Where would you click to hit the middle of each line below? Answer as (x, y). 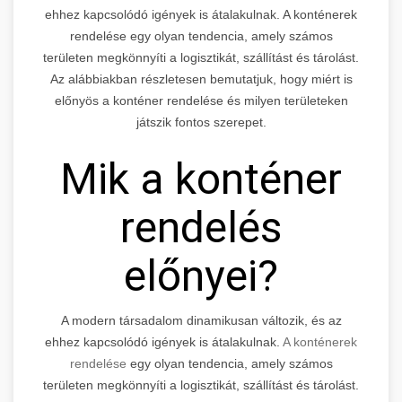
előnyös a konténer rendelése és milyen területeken (201, 100)
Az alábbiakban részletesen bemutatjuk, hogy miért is (201, 79)
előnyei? (201, 275)
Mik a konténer (201, 179)
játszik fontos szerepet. (201, 122)
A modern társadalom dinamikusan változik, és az (201, 320)
